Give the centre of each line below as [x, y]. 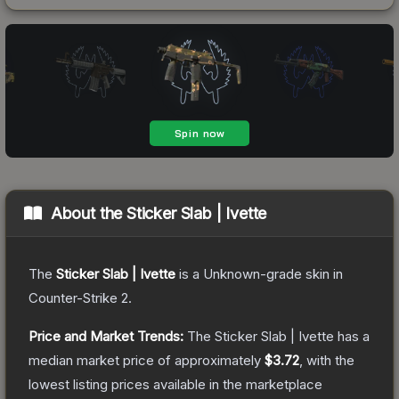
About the [89, 213]
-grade [281, 273]
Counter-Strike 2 [78, 297]
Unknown [232, 273]
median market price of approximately [147, 360]
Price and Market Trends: [106, 336]
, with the [327, 360]
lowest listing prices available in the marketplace [175, 384]
